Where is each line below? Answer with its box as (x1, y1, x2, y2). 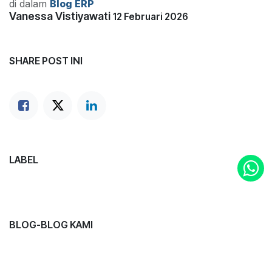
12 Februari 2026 (113, 11, 188, 23)
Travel (9, 256, 41, 269)
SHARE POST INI (9, 55, 83, 67)
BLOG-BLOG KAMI (9, 219, 93, 231)
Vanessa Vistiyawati (9, 10, 110, 23)
